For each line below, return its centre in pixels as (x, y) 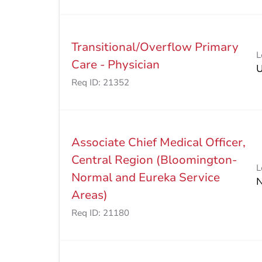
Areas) (89, 195)
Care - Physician (116, 65)
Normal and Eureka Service (146, 178)
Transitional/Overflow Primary (155, 47)
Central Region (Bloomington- (154, 160)
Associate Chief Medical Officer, (158, 143)
